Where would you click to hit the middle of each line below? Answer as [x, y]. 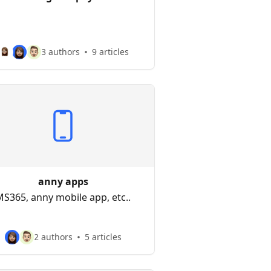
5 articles [103, 237]
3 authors [60, 52]
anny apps [63, 181]
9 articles [110, 52]
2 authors [53, 237]
